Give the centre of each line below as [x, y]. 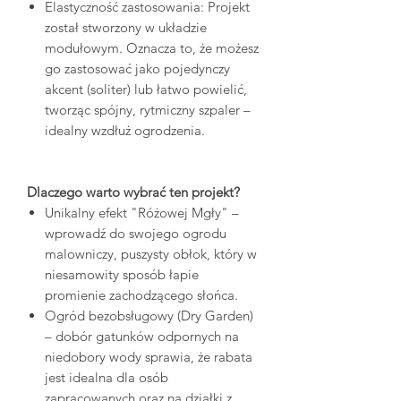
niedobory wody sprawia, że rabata [149, 356]
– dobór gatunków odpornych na [142, 336]
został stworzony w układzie [126, 27]
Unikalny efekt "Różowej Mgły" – [142, 212]
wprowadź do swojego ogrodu [136, 233]
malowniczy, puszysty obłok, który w [151, 253]
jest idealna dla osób [107, 377]
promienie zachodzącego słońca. [141, 294]
